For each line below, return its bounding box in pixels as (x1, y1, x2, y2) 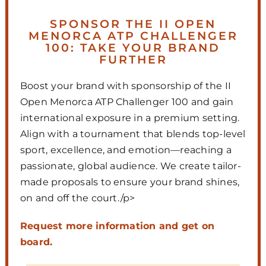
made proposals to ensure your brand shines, (20, 176, 240, 188)
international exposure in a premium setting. (20, 112, 240, 123)
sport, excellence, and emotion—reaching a (20, 144, 232, 156)
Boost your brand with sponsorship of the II (20, 80, 232, 91)
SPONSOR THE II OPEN (50, 17, 216, 31)
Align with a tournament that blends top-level (20, 128, 246, 140)
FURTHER (99, 52, 167, 66)
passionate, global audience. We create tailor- (20, 160, 241, 172)
